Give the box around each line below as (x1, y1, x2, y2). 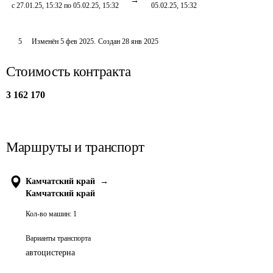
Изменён (31, 37, 60, 46)
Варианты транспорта (26, 234, 91, 243)
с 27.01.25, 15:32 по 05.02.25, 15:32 (12, 1, 119, 10)
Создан (97, 37, 120, 46)
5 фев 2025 (60, 37, 94, 46)
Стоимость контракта (6, 64, 131, 79)
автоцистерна (26, 248, 75, 257)
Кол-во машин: (26, 210, 71, 218)
